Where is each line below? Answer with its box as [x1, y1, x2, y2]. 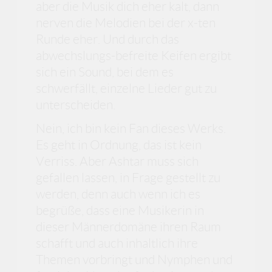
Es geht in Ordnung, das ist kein [36, 138, 202, 152]
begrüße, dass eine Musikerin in [36, 203, 205, 218]
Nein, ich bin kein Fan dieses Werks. [36, 121, 226, 136]
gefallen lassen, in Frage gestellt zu [36, 171, 221, 185]
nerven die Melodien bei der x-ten [36, 15, 216, 30]
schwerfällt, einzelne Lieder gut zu [36, 81, 217, 95]
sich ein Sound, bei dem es [36, 64, 174, 79]
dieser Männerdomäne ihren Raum [36, 220, 222, 234]
